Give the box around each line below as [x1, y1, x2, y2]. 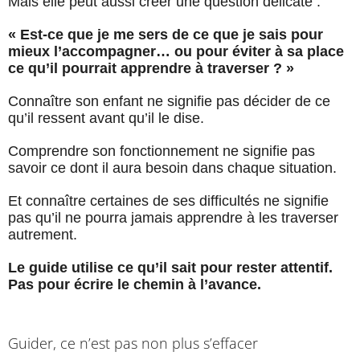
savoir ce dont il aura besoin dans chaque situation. [8, 160, 337, 177]
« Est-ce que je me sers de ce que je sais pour [8, 27, 323, 43]
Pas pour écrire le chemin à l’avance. [8, 276, 261, 293]
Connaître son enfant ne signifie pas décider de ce [8, 93, 330, 110]
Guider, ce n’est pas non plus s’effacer [8, 333, 258, 354]
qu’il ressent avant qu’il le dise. [8, 110, 204, 127]
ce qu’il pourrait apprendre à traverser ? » [8, 60, 294, 77]
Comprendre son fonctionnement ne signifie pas [8, 143, 315, 160]
